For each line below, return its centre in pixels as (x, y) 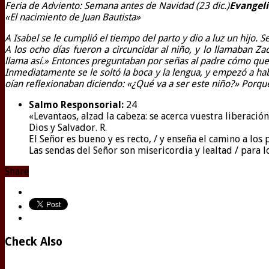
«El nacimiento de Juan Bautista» (73, 17)
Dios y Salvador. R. (68, 128)
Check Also (34, 242)
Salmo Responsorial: (76, 105)
